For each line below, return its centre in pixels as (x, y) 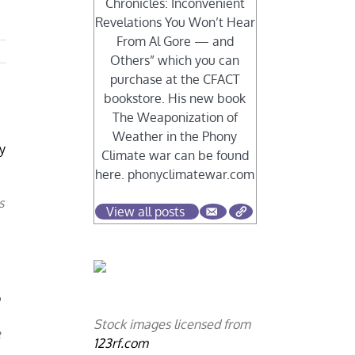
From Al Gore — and (175, 42)
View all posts (146, 212)
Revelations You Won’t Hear (175, 23)
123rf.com (121, 344)
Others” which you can (175, 61)
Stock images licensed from (172, 324)
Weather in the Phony (175, 137)
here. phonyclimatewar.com (175, 175)
